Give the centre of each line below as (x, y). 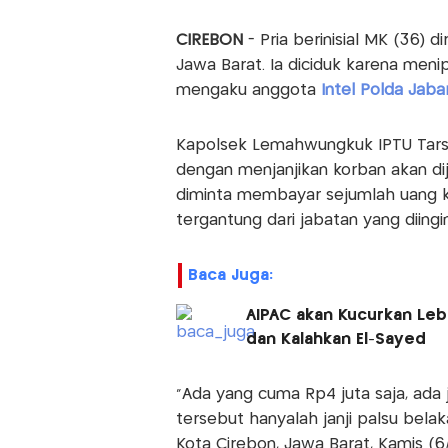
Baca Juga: (230, 276)
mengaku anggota (248, 91)
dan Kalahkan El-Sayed (335, 340)
